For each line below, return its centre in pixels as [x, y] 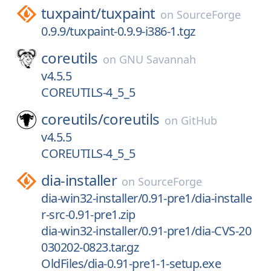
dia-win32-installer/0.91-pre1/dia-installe [146, 198]
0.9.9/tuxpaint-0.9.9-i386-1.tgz [118, 31]
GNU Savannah [157, 59]
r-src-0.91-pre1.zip [88, 214]
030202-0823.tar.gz [90, 247]
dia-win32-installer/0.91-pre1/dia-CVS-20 [146, 231]
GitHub [199, 120]
